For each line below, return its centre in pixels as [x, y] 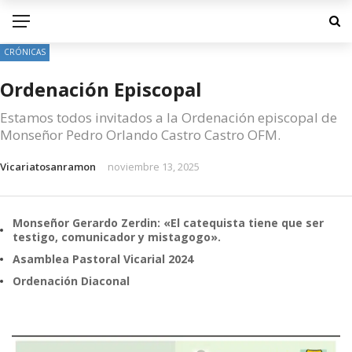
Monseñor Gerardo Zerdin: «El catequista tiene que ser [168, 223]
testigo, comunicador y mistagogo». [117, 237]
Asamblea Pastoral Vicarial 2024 [103, 259]
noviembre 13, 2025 [154, 167]
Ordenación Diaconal [71, 281]
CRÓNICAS [25, 52]
